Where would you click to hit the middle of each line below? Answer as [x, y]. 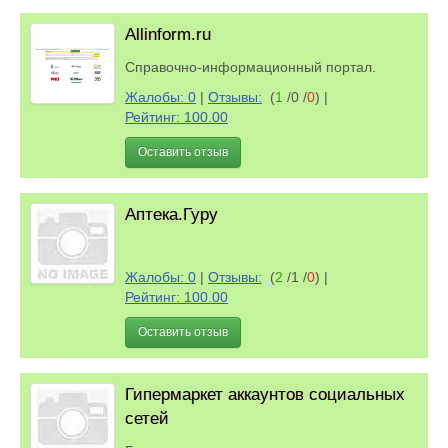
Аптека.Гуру [171, 214]
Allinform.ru [168, 34]
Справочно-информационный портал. [254, 67]
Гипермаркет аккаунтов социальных [265, 394]
